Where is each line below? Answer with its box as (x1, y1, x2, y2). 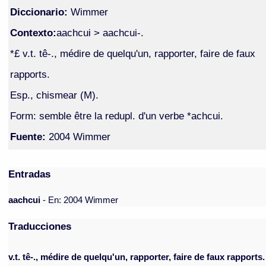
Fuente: (9, 130, 46, 142)
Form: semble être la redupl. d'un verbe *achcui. (9, 109, 223, 122)
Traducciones (8, 220, 72, 233)
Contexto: (9, 26, 56, 39)
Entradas (8, 168, 51, 180)
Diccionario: (9, 5, 71, 18)
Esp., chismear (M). (9, 88, 99, 101)
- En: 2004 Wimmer (43, 195, 119, 205)
